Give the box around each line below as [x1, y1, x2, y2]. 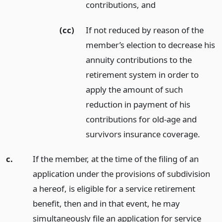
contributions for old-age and [86, 113, 197, 125]
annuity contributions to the [86, 54, 192, 65]
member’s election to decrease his [86, 39, 216, 51]
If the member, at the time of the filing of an [32, 153, 199, 165]
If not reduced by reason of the [86, 24, 204, 36]
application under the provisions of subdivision [32, 168, 210, 180]
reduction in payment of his [86, 98, 191, 110]
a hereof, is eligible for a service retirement [32, 183, 195, 195]
